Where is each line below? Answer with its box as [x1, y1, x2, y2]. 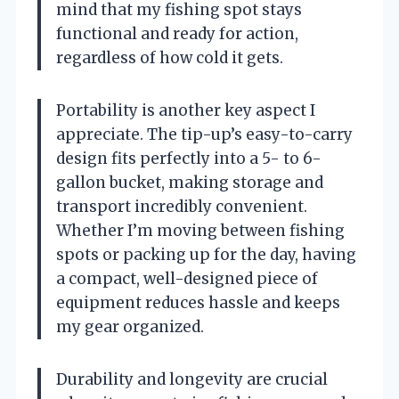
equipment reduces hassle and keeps [56, 292, 340, 313]
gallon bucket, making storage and [56, 172, 323, 192]
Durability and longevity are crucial [56, 369, 328, 389]
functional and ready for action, [56, 23, 298, 44]
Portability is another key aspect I [56, 100, 315, 120]
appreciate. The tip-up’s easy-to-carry [56, 124, 353, 144]
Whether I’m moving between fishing [56, 220, 345, 240]
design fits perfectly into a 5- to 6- [56, 148, 322, 168]
